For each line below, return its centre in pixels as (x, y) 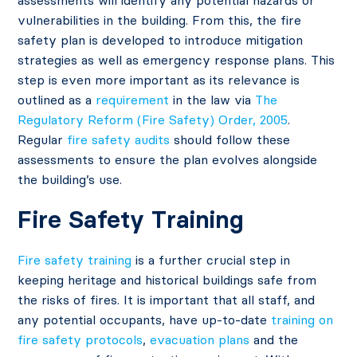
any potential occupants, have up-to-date (145, 320)
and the (274, 340)
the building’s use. (70, 180)
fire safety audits (119, 140)
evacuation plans (200, 340)
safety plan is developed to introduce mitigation (161, 40)
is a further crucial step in (211, 260)
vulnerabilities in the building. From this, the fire (160, 20)
